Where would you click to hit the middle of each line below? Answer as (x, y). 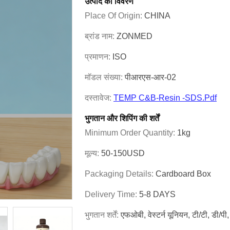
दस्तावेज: (99, 98)
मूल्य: (93, 153)
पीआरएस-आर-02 (150, 77)
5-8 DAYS (157, 194)
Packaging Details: (120, 174)
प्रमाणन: (99, 57)
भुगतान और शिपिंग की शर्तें (122, 118)
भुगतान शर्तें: (103, 215)
